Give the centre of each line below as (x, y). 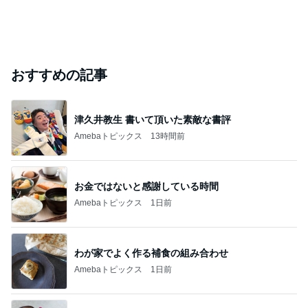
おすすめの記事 (59, 75)
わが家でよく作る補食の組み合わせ (151, 253)
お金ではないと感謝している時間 (146, 186)
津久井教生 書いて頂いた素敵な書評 (153, 119)
